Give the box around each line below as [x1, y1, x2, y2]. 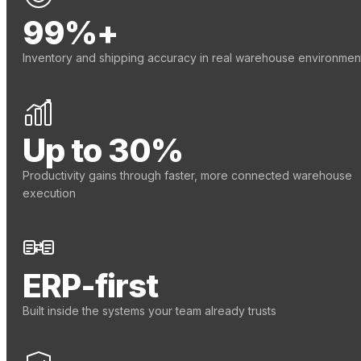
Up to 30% [23, 131, 183, 171]
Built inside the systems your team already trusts [23, 304, 276, 318]
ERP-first [23, 266, 158, 306]
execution [23, 186, 76, 201]
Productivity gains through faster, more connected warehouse [23, 168, 352, 183]
